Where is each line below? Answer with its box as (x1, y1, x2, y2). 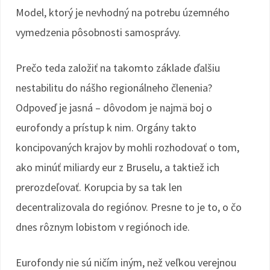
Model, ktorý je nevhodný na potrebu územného (16, 5, 230, 19)
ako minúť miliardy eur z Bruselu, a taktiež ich (16, 160, 219, 174)
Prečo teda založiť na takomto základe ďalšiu (16, 61, 220, 75)
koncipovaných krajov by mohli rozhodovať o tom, (16, 140, 239, 154)
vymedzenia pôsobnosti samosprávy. (16, 25, 181, 39)
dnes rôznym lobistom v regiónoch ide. (16, 220, 190, 234)
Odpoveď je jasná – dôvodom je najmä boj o (16, 101, 212, 115)
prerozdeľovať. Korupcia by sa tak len (16, 180, 182, 194)
